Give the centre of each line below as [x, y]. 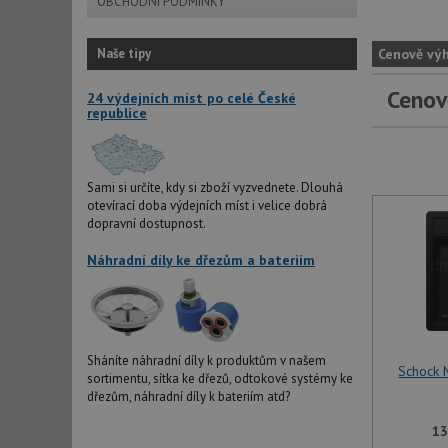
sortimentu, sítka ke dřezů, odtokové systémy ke [220, 378]
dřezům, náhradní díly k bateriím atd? [188, 396]
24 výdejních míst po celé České [191, 98]
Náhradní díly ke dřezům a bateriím [201, 260]
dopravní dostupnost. [146, 223]
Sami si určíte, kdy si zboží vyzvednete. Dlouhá [215, 187]
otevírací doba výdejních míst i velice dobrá [207, 205]
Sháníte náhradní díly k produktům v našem [206, 360]
